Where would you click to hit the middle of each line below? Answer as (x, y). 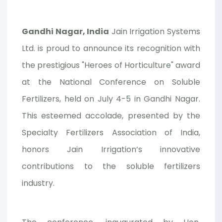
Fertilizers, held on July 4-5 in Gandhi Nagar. (111, 99)
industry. (38, 183)
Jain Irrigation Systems (155, 32)
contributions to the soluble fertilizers (111, 166)
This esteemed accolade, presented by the (111, 116)
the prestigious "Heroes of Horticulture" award (111, 65)
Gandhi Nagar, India (66, 32)
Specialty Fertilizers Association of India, (111, 133)
